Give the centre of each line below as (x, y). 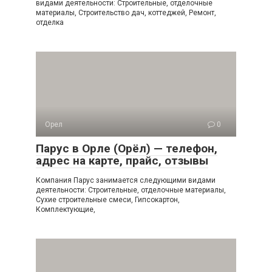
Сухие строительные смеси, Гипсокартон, (108, 200)
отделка (50, 22)
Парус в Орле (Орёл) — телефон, (127, 148)
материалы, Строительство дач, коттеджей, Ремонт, (126, 13)
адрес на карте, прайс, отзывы (122, 161)
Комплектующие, (66, 209)
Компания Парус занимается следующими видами (126, 180)
